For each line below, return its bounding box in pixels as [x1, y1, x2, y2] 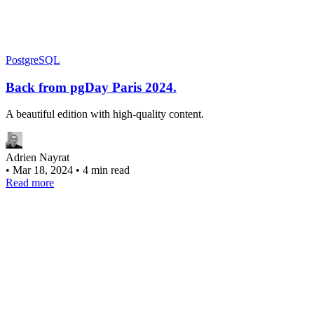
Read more [6, 177, 54, 189]
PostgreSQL [6, 53, 60, 66]
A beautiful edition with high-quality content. [6, 108, 204, 121]
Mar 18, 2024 [13, 164, 76, 177]
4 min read [83, 164, 130, 177]
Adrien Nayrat [6, 151, 69, 164]
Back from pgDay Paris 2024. [6, 79, 177, 95]
